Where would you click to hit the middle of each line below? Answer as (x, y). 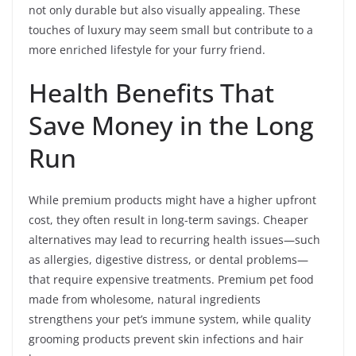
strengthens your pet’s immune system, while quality (170, 319)
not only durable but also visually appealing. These (164, 10)
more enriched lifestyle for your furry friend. (147, 49)
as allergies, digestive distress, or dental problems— (168, 259)
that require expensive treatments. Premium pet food (171, 279)
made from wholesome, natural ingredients (145, 299)
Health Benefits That (151, 92)
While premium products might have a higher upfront (172, 199)
